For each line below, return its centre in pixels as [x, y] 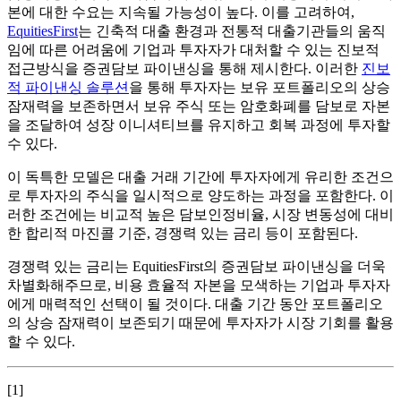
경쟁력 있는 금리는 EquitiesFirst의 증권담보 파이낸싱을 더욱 [196, 267]
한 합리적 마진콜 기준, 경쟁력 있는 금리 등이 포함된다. [183, 234]
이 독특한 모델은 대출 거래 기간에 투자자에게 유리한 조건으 [200, 177]
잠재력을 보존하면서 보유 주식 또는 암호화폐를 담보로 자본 [199, 107]
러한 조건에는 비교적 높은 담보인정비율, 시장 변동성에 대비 [200, 215]
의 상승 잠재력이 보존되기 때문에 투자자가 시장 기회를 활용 [200, 323]
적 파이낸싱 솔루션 [68, 88]
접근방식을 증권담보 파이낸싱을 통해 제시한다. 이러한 [184, 69]
